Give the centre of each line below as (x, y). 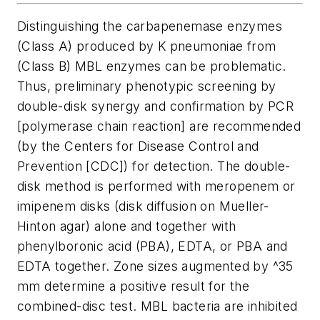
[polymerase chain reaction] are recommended (159, 126)
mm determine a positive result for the (134, 286)
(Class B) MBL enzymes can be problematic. (152, 66)
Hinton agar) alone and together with (127, 226)
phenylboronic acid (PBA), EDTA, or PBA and (152, 246)
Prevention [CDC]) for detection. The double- (154, 166)
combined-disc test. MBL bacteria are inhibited (157, 306)
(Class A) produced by (87, 46)
